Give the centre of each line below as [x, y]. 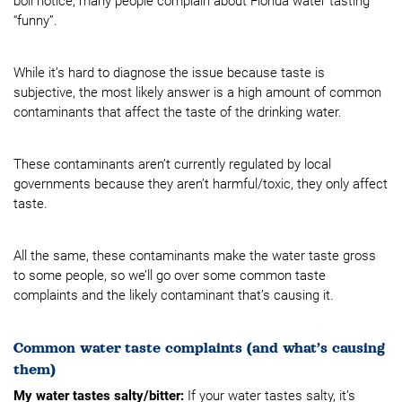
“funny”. [35, 21]
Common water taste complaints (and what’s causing [199, 348]
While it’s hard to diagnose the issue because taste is [169, 73]
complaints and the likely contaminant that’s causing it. [174, 295]
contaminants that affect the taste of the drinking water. [178, 112]
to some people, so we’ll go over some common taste [170, 275]
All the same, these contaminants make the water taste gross [195, 256]
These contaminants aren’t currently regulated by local [172, 164]
